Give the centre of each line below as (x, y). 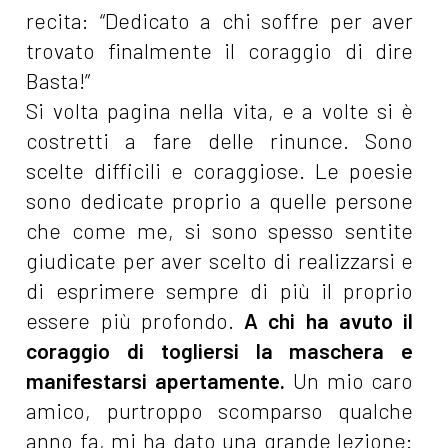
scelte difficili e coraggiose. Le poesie (220, 171)
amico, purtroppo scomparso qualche (220, 411)
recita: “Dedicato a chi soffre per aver (220, 21)
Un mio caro (353, 381)
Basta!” (58, 81)
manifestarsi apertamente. (159, 381)
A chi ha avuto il (329, 321)
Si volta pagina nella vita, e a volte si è (220, 111)
